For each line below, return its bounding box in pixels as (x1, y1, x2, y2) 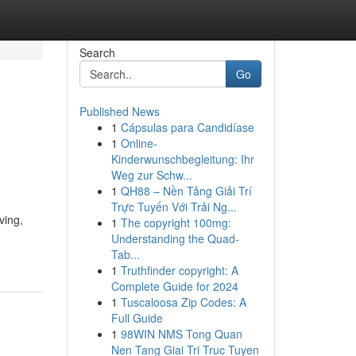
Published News (79, 103, 160, 119)
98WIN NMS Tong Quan (120, 326, 242, 342)
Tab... (110, 246, 140, 262)
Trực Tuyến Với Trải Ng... (110, 199, 237, 215)
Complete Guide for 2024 (110, 278, 238, 294)
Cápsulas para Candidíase (120, 119, 254, 135)
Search (79, 44, 115, 60)
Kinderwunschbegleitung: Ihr (110, 151, 254, 167)
